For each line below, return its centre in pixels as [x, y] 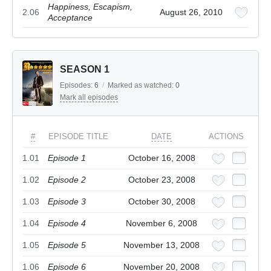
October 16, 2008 [162, 158]
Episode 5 [67, 245]
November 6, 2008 [162, 224]
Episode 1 [67, 158]
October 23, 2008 [162, 180]
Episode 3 [67, 202]
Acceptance [70, 18]
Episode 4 [67, 224]
